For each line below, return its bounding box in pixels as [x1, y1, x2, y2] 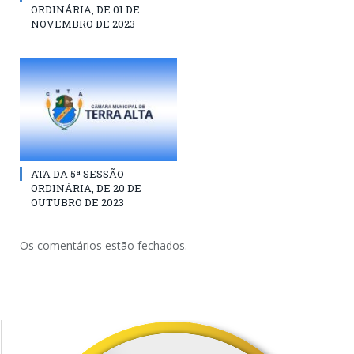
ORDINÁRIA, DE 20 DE [31, 181, 141, 196]
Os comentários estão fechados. [20, 238, 187, 254]
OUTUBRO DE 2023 [31, 195, 124, 210]
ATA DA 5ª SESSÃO [31, 167, 124, 182]
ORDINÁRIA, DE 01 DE [31, 2, 140, 17]
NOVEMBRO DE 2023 [31, 17, 135, 32]
